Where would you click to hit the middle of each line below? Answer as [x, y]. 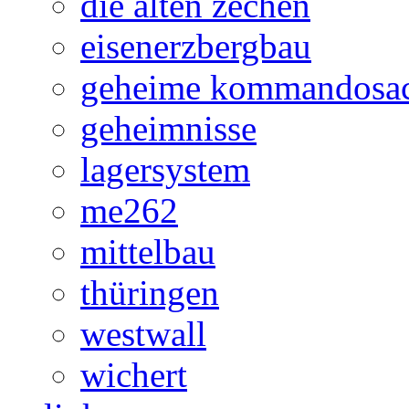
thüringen [150, 292]
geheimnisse [168, 128]
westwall [143, 333]
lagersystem [165, 169]
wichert [134, 374]
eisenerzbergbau [196, 46]
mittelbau [148, 251]
